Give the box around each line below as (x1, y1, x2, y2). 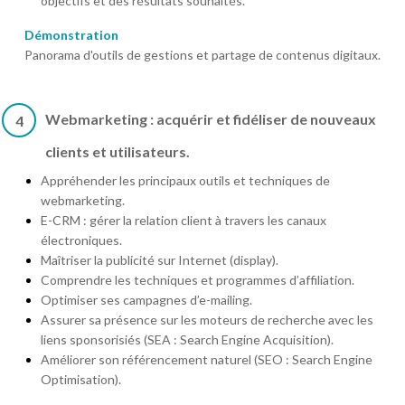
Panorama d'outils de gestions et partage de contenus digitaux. (24, 46, 381, 62)
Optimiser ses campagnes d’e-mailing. (41, 291, 252, 307)
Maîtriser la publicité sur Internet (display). (41, 251, 278, 268)
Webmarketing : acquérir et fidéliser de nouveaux (45, 109, 376, 127)
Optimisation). (41, 371, 121, 387)
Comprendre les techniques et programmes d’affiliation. (41, 271, 354, 287)
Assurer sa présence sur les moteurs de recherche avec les (41, 311, 373, 327)
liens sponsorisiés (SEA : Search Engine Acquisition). (41, 331, 334, 347)
